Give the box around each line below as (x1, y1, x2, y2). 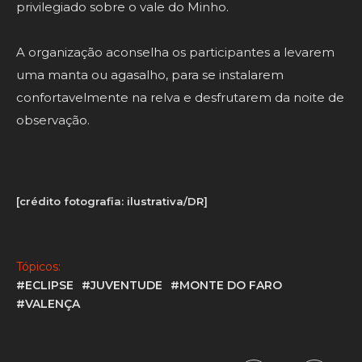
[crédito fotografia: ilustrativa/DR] (16, 195, 208, 208)
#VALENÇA (16, 297, 80, 312)
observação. (16, 112, 90, 128)
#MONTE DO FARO (170, 278, 282, 293)
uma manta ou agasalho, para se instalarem (16, 67, 284, 83)
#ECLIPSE (16, 278, 74, 293)
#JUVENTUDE (82, 278, 162, 293)
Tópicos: (16, 259, 61, 275)
